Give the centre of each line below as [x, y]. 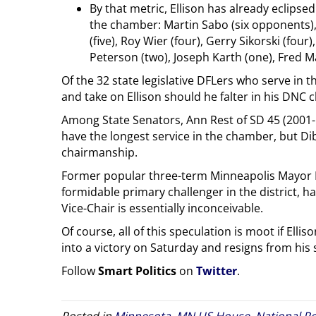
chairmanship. [99, 152]
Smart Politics [137, 271]
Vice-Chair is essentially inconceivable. [162, 208]
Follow [80, 271]
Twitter [217, 271]
